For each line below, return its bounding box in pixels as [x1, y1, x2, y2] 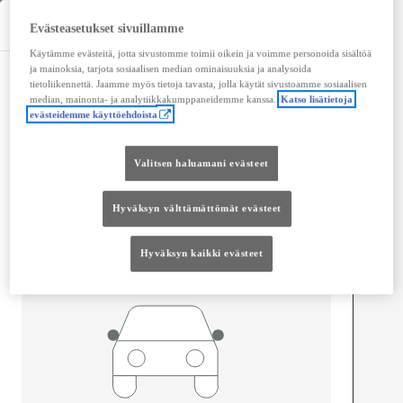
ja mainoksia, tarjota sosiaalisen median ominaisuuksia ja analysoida [30, 62, 312, 74]
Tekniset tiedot [14, 14, 115, 36]
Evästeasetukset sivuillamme [30, 21, 184, 35]
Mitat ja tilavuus [22, 73, 130, 94]
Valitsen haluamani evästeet [134, 157, 269, 168]
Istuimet [22, 124, 67, 141]
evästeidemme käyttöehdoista [30, 108, 158, 120]
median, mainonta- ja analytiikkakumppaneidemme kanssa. [30, 93, 277, 104]
